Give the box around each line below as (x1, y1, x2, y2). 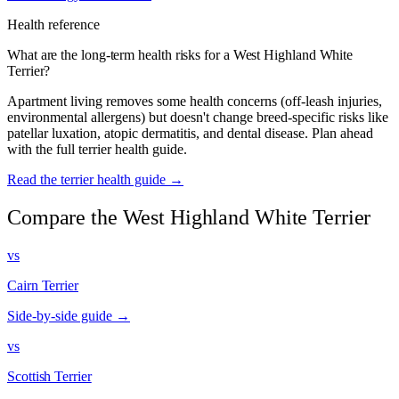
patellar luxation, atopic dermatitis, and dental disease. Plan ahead (7, 126, 373, 142)
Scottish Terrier (7, 368, 92, 384)
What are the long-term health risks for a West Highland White (7, 47, 354, 63)
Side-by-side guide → (7, 307, 130, 323)
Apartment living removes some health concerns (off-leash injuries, (7, 94, 382, 110)
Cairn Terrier (7, 277, 78, 293)
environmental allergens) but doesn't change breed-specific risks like (7, 110, 388, 126)
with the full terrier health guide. (7, 142, 187, 158)
